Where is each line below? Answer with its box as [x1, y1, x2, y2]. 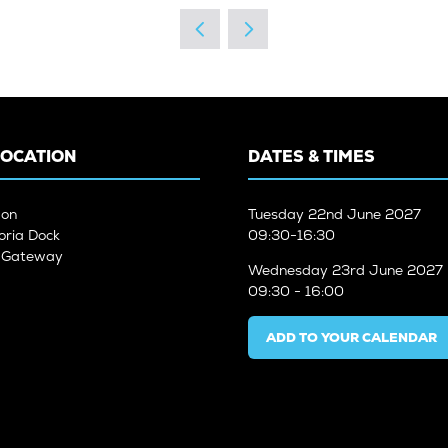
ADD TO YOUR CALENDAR [266, 329, 437, 347]
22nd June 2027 [308, 205, 421, 224]
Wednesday [248, 261, 332, 280]
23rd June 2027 [332, 261, 443, 280]
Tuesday [248, 205, 308, 224]
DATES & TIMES [248, 146, 375, 168]
